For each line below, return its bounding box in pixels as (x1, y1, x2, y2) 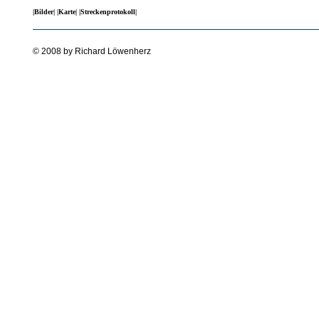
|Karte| (57, 8, 77, 16)
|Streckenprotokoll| (79, 8, 137, 16)
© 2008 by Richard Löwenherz (33, 46, 151, 56)
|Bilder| (33, 8, 55, 16)
